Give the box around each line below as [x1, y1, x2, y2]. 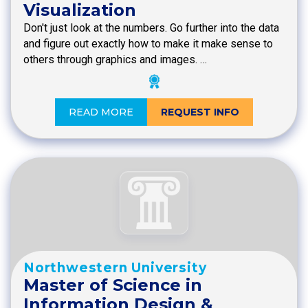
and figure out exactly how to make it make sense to [23, 36, 273, 50]
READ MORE [69, 105, 133, 118]
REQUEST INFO [161, 105, 239, 118]
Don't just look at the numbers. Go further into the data [23, 21, 279, 34]
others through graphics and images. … [23, 52, 207, 66]
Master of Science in [23, 275, 202, 296]
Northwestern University [23, 260, 207, 276]
